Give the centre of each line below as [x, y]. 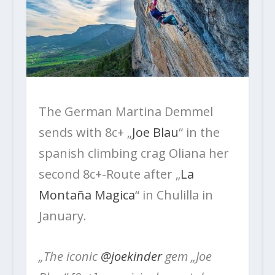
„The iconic [69, 256]
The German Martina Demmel [126, 111]
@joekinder [131, 256]
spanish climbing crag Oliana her [134, 153]
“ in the [199, 132]
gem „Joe [187, 256]
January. [62, 215]
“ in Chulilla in [174, 195]
